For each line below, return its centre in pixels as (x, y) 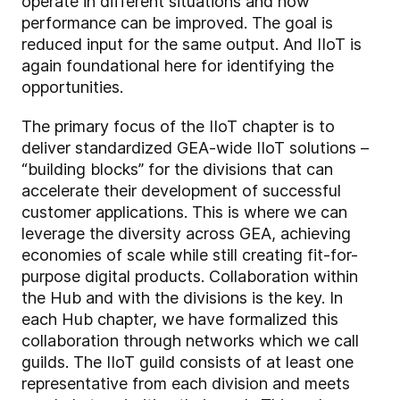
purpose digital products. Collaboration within (190, 277)
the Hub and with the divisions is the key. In (182, 298)
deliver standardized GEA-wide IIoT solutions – (195, 148)
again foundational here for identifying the (178, 66)
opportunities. (72, 87)
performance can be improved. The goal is (177, 23)
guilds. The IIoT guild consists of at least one (187, 362)
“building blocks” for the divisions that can (177, 170)
